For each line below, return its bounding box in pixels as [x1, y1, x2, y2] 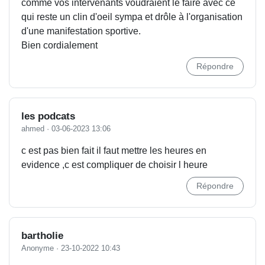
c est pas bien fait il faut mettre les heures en [21, 146, 206, 156]
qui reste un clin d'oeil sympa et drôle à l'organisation [21, 12, 243, 22]
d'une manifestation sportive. [21, 26, 141, 36]
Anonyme [21, 244, 54, 253]
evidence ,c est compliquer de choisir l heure [21, 160, 208, 170]
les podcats [21, 111, 75, 122]
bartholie [21, 230, 63, 241]
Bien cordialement [21, 40, 98, 50]
